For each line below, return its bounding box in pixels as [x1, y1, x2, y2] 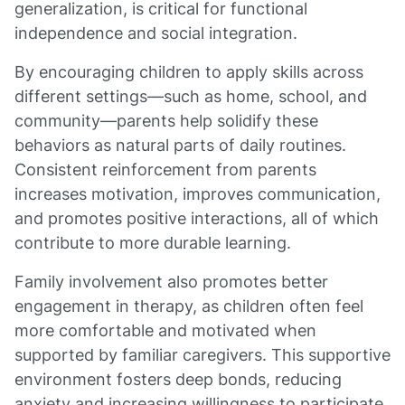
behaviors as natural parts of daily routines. [14, 136, 346, 155]
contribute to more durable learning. [14, 233, 291, 252]
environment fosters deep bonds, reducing [14, 370, 342, 389]
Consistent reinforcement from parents [14, 160, 316, 179]
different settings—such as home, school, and [14, 87, 367, 106]
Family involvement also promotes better [14, 272, 328, 291]
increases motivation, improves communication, [14, 184, 381, 203]
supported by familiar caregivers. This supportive [14, 345, 391, 364]
